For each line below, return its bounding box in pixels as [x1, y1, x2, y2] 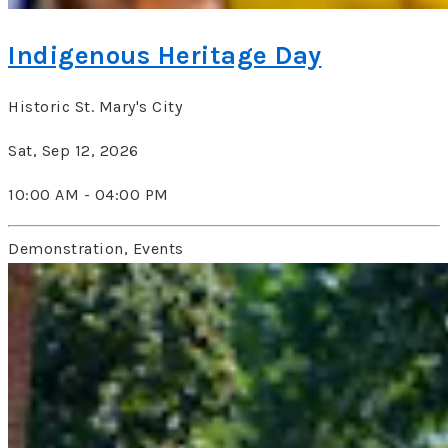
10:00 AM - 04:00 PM [8, 185, 169, 205]
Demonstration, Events [8, 239, 184, 259]
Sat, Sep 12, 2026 [8, 141, 139, 161]
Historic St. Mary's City [8, 97, 182, 117]
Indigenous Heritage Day [8, 39, 322, 71]
